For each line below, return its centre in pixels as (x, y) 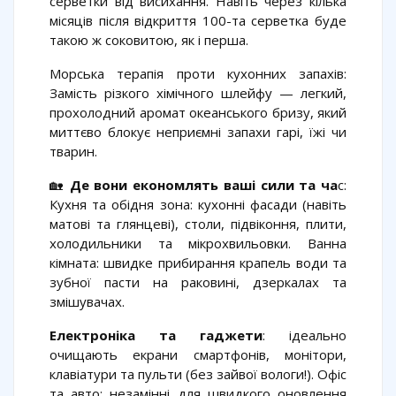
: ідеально (305, 335)
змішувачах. (87, 302)
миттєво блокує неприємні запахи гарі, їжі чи (198, 132)
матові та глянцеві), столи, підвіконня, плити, (198, 224)
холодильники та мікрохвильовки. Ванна (198, 244)
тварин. (73, 152)
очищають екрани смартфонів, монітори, (198, 355)
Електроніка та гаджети (156, 335)
